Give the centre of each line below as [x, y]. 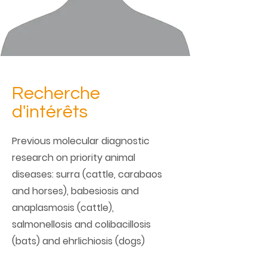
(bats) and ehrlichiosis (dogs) [78, 241]
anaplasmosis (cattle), [63, 208]
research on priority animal [74, 158]
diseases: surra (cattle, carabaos [87, 174]
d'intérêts [50, 112]
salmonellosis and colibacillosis [81, 224]
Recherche [56, 93]
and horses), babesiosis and [75, 191]
